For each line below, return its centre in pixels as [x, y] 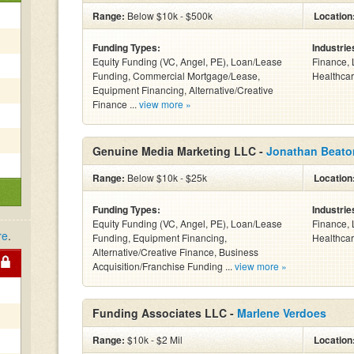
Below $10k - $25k [166, 177]
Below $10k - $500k [169, 15]
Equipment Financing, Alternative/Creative [183, 90]
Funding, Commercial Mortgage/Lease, [176, 75]
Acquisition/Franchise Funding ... [164, 266]
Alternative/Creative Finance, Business [175, 252]
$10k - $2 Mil [154, 339]
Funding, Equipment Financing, [160, 237]
